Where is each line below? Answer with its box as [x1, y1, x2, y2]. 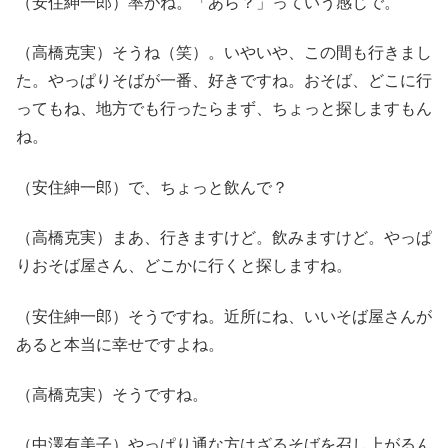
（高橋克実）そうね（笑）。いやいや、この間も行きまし [16, 44, 432, 62]
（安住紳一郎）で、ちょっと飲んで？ [16, 178, 288, 196]
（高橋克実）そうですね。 [16, 386, 208, 404]
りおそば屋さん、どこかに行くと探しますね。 [16, 257, 352, 275]
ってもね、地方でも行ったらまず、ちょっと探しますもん [16, 100, 432, 118]
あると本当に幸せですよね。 [16, 335, 224, 353]
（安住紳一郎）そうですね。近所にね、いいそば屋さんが [16, 307, 432, 325]
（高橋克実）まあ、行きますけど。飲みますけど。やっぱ [16, 229, 432, 247]
